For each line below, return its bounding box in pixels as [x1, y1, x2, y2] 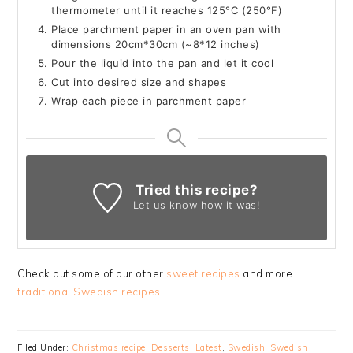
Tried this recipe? [136, 182, 258, 199]
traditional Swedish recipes [17, 285, 161, 299]
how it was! [197, 199, 261, 212]
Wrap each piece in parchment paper [51, 95, 247, 108]
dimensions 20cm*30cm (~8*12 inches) [51, 38, 260, 51]
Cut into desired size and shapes [51, 76, 227, 89]
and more [240, 267, 293, 281]
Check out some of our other [17, 267, 167, 281]
